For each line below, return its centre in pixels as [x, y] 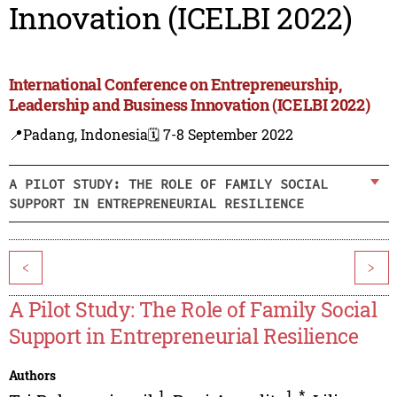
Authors [32, 376]
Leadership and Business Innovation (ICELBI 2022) [189, 105]
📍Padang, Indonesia [78, 135]
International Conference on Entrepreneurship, [175, 85]
